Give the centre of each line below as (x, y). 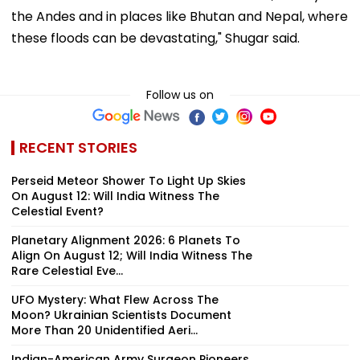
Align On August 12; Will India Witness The (132, 255)
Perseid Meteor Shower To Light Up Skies (129, 180)
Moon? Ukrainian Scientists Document (121, 315)
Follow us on (180, 94)
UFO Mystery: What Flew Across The (115, 299)
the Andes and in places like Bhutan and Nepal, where (180, 16)
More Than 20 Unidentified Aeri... (104, 330)
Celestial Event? (57, 211)
